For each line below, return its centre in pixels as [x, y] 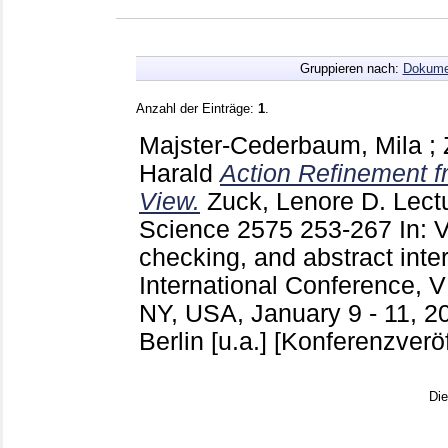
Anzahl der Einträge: [197, 108]
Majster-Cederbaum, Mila [280, 145]
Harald [176, 173]
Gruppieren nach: [351, 68]
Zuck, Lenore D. [296, 201]
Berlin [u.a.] [206, 341]
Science [188, 229]
